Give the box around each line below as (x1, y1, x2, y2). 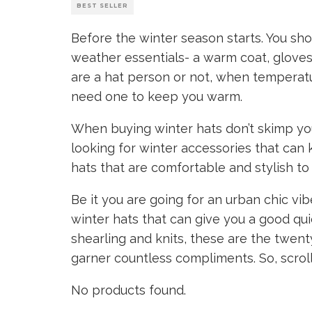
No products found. (71, 283, 186, 297)
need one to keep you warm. (71, 89, 246, 104)
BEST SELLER (77, 2, 128, 9)
